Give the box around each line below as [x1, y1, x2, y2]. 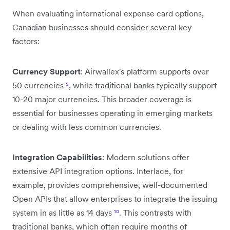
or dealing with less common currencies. [12, 121, 161, 132]
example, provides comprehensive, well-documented [12, 179, 207, 190]
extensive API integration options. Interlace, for [12, 165, 183, 176]
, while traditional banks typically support [69, 80, 217, 90]
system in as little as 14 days [12, 207, 114, 218]
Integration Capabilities [12, 151, 102, 162]
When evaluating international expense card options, [12, 8, 204, 18]
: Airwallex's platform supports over [81, 66, 209, 76]
